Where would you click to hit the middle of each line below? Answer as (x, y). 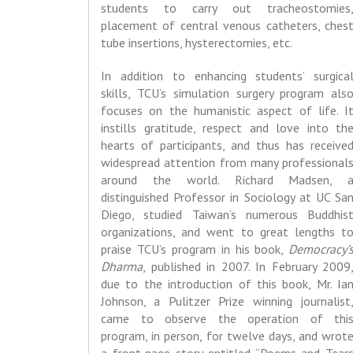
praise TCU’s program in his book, (195, 249)
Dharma (122, 267)
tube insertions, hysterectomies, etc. (197, 43)
